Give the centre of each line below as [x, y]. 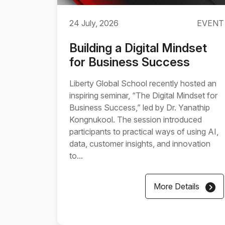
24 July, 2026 [94, 23]
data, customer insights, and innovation [140, 144]
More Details [178, 186]
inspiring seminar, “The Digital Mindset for [143, 95]
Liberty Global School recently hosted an [143, 83]
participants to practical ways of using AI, [144, 132]
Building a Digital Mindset [138, 48]
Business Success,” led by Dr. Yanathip [140, 107]
